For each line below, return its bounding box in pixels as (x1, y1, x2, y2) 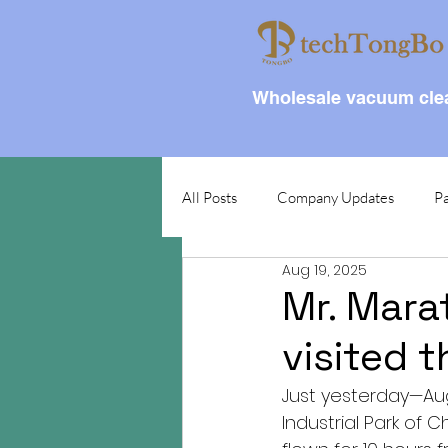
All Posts (182, 187, 237, 207)
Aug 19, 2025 (282, 259, 367, 280)
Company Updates (277, 187, 394, 207)
